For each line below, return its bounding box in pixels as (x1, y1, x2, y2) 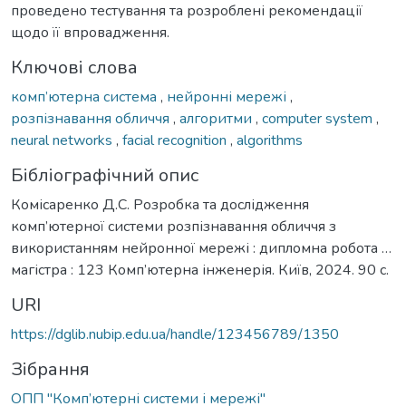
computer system (262, 108, 376, 129)
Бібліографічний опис (11, 162, 198, 188)
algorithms (237, 130, 303, 150)
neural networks (11, 130, 116, 150)
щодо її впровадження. (11, 22, 169, 43)
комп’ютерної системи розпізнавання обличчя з (11, 216, 336, 237)
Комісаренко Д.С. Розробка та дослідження (11, 194, 309, 215)
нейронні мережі (167, 86, 290, 107)
